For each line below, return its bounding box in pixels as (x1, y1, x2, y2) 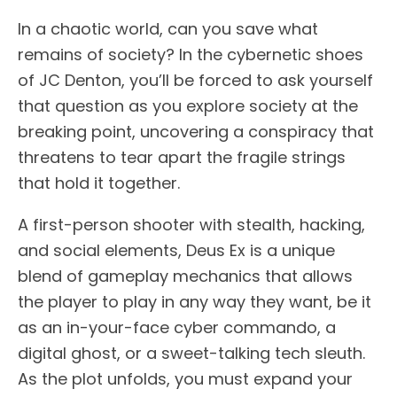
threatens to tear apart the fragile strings (18, 146, 346, 169)
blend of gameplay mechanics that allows (18, 265, 353, 288)
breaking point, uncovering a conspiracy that (18, 121, 374, 144)
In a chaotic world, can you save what (18, 18, 318, 41)
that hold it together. (18, 172, 180, 195)
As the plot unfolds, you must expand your (18, 368, 353, 391)
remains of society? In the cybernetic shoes (18, 43, 363, 66)
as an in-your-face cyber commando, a (18, 316, 336, 339)
